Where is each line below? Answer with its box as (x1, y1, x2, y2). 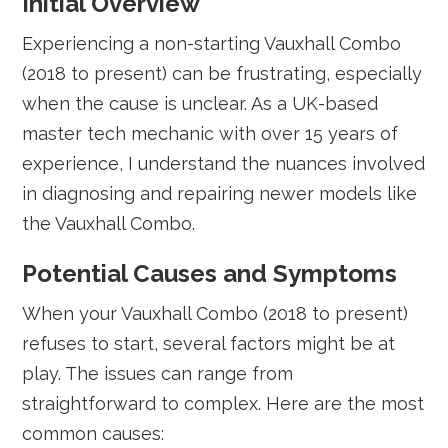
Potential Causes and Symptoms (22, 259, 398, 288)
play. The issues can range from (22, 363, 294, 384)
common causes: (22, 423, 165, 444)
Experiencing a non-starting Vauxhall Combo (22, 33, 402, 54)
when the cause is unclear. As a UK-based (22, 93, 379, 114)
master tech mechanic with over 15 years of (22, 123, 399, 144)
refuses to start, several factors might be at (22, 333, 396, 354)
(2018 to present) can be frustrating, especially (22, 63, 423, 84)
